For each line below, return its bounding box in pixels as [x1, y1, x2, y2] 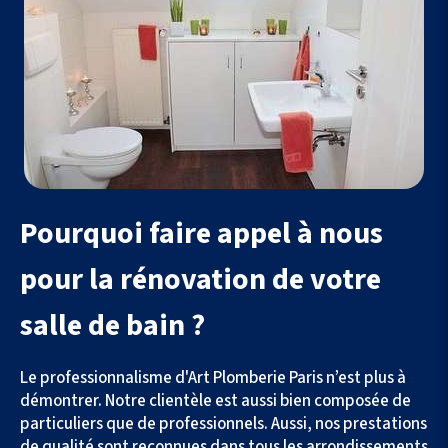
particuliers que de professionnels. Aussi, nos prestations [20, 412, 427, 437]
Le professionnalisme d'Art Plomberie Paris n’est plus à [20, 366, 406, 391]
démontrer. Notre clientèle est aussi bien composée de [20, 389, 411, 414]
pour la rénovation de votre [20, 258, 381, 302]
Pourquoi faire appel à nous [20, 212, 383, 256]
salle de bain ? [20, 304, 205, 348]
